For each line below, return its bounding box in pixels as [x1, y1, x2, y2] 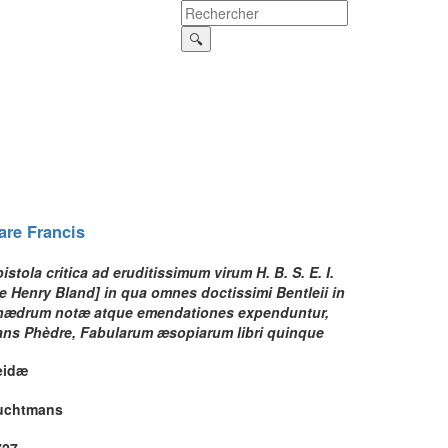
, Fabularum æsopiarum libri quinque [72, 321, 324, 342]
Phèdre [24, 321, 72, 342]
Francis [27, 220, 85, 244]
